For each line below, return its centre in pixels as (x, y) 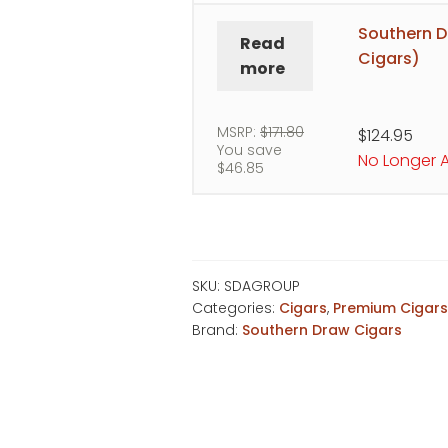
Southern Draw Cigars (322, 329)
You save (250, 150)
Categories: (236, 307)
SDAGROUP (262, 285)
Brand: (217, 329)
